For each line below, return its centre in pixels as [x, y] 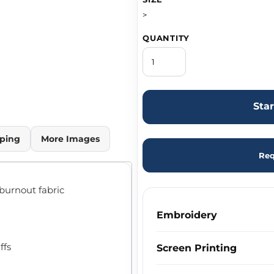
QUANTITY [166, 38]
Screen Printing [197, 248]
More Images [70, 139]
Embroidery [187, 215]
